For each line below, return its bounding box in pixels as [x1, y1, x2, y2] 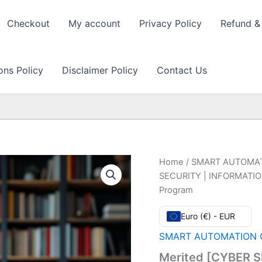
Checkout [7, 18, 50, 29]
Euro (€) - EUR [181, 211, 235, 221]
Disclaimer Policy [62, 64, 138, 76]
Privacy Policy [139, 18, 202, 29]
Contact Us [157, 64, 207, 76]
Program [159, 185, 193, 195]
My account [68, 18, 120, 29]
